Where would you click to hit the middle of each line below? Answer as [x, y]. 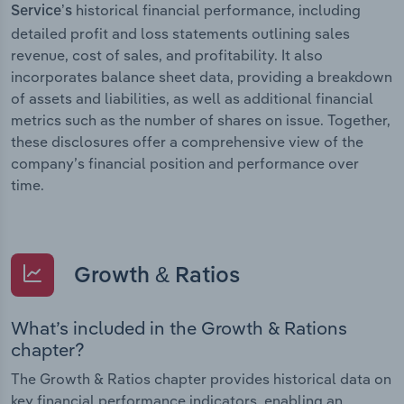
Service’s [41, 11]
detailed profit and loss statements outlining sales [180, 33]
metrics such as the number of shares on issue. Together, [201, 119]
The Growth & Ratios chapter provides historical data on [201, 379]
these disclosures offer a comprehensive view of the [187, 141]
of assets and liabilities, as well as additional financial [192, 98]
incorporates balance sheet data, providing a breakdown [202, 76]
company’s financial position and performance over [185, 163]
